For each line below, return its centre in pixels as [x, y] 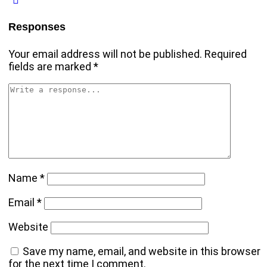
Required [226, 54]
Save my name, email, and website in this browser [142, 251]
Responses [37, 27]
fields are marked [51, 66]
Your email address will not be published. [105, 54]
